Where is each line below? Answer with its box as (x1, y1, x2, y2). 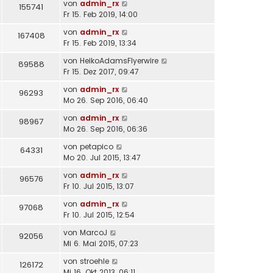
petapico (80, 141, 113, 152)
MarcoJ (80, 227, 107, 238)
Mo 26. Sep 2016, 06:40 (63, 95, 148, 106)
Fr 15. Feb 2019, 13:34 (63, 38, 136, 49)
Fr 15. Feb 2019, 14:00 (63, 9, 138, 20)
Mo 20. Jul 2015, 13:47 (63, 152, 141, 163)
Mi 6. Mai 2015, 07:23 (63, 238, 138, 249)
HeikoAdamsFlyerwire (80, 55, 158, 66)
